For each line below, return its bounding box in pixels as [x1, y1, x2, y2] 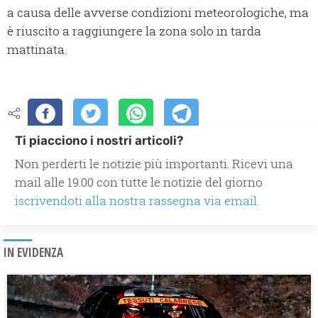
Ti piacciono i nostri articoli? [15, 133, 184, 148]
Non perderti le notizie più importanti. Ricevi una [15, 155, 293, 172]
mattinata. [7, 41, 67, 58]
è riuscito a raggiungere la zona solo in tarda [7, 23, 261, 40]
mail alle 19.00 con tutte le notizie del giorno [15, 174, 263, 191]
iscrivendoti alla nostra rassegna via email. [15, 192, 259, 209]
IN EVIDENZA [4, 244, 63, 261]
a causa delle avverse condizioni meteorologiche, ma [7, 4, 309, 21]
